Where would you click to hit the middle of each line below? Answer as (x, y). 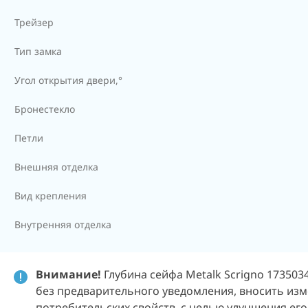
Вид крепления (51, 196)
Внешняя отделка (56, 167)
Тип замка (38, 51)
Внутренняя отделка (63, 224)
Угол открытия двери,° (68, 80)
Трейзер (34, 22)
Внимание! (68, 274)
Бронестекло (45, 109)
